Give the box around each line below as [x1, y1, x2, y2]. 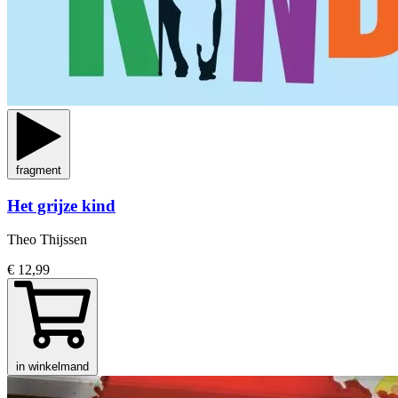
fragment [16, 163, 61, 177]
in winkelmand [16, 360, 89, 374]
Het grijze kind [7, 195, 115, 215]
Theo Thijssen [7, 232, 87, 248]
